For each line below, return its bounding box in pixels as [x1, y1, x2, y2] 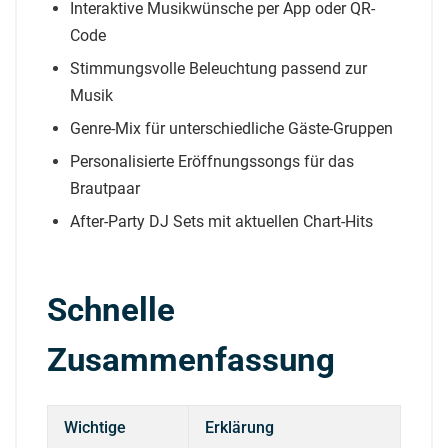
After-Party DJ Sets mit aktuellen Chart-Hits [70, 211, 373, 231]
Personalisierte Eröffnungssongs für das [70, 151, 354, 171]
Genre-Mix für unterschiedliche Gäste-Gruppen [70, 118, 393, 138]
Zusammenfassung [47, 339, 335, 379]
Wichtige [64, 417, 126, 437]
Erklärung [205, 417, 274, 437]
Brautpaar [70, 178, 140, 198]
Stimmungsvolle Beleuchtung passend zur [70, 58, 367, 78]
